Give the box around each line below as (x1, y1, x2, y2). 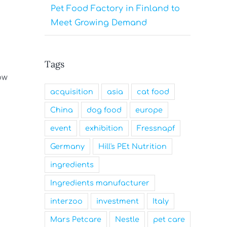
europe (135, 105, 163, 114)
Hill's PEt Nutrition (98, 142, 167, 150)
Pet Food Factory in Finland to (51, 4, 180, 13)
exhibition (85, 124, 123, 132)
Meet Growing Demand (51, 18, 147, 27)
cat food (137, 87, 169, 96)
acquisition (50, 87, 93, 96)
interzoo (50, 197, 83, 205)
